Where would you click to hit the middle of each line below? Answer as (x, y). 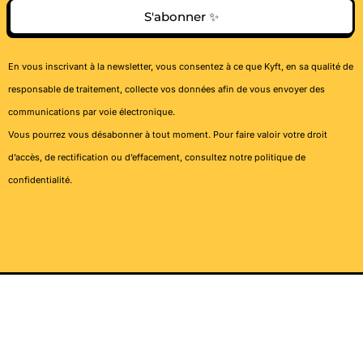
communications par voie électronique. (92, 112)
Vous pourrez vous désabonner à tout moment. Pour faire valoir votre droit (168, 135)
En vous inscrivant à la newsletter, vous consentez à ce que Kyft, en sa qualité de (181, 67)
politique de (280, 158)
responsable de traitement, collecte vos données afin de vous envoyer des (167, 90)
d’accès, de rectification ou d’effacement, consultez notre (131, 158)
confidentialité (39, 180)
